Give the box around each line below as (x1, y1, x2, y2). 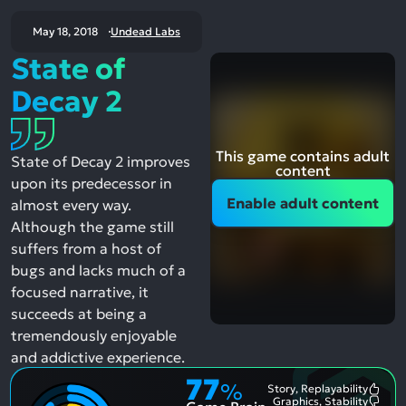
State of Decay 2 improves (11, 152, 190, 170)
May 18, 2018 (33, 24, 98, 38)
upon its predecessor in (11, 174, 172, 192)
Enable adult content (227, 194, 379, 212)
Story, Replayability (267, 382, 368, 395)
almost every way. (11, 196, 131, 214)
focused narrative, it (11, 283, 149, 301)
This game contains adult (216, 147, 390, 165)
